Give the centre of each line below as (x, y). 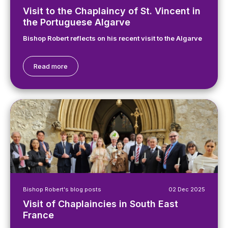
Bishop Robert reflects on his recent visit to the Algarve (112, 38)
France (38, 215)
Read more (51, 66)
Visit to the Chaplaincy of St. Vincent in (112, 11)
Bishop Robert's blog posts (62, 189)
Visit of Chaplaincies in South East (101, 204)
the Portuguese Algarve (77, 22)
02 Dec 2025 (187, 189)
